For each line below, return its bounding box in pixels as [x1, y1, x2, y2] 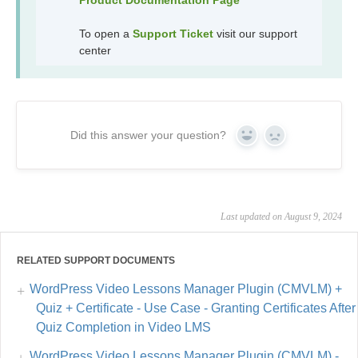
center [79, 43, 111, 57]
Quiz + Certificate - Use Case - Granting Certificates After [36, 300, 356, 315]
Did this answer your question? [70, 128, 226, 141]
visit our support [217, 26, 297, 40]
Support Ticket [133, 26, 213, 40]
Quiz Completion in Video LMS [36, 320, 211, 334]
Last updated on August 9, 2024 [221, 210, 342, 222]
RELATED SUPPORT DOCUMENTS [17, 254, 175, 266]
